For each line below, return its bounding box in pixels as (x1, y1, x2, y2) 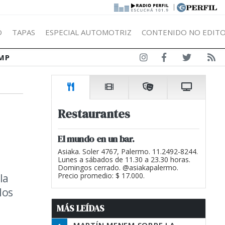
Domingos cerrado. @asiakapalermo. (58, 163, 178, 172)
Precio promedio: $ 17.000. (58, 171, 145, 180)
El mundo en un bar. (58, 133, 135, 145)
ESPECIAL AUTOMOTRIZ (45, 27, 132, 37)
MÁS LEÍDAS (57, 202, 104, 214)
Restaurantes (58, 105, 130, 122)
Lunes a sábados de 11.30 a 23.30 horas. (58, 155, 190, 164)
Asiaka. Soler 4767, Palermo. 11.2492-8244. (58, 147, 198, 156)
